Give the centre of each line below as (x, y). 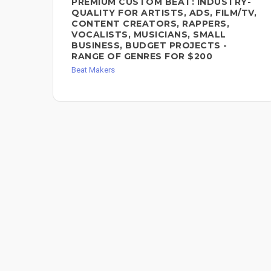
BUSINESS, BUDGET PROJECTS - (149, 45)
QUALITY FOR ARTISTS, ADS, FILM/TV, (164, 12)
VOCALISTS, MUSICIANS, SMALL (149, 34)
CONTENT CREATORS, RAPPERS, (150, 23)
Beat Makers (93, 70)
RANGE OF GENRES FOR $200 (142, 56)
